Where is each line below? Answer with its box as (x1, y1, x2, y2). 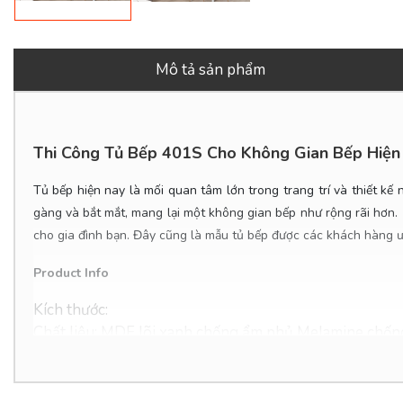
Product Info (32, 264, 109, 282)
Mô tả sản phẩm (156, 59, 265, 81)
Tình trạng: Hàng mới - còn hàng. (32, 366, 257, 388)
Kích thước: (32, 299, 112, 320)
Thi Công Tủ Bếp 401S (32, 141, 202, 164)
